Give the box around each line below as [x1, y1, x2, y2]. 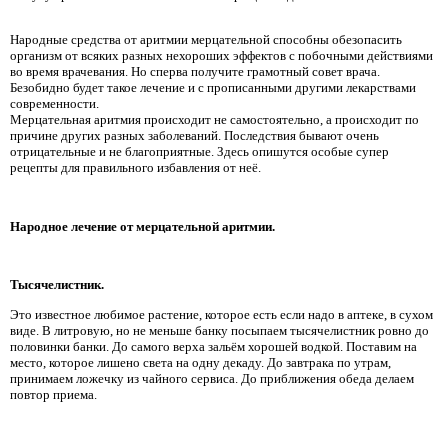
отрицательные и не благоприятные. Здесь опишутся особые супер [10, 143, 389, 159]
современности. [10, 95, 99, 111]
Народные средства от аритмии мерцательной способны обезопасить [10, 31, 402, 47]
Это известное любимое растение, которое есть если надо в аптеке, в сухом [10, 306, 433, 322]
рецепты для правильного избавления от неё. [10, 159, 261, 175]
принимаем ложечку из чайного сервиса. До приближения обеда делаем [10, 370, 414, 386]
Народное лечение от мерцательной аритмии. [10, 218, 275, 234]
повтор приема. [10, 386, 97, 402]
